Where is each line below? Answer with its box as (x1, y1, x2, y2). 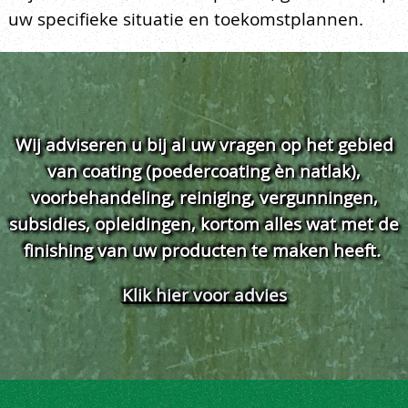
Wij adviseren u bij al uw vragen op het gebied (15, 133, 393, 158)
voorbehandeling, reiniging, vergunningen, (30, 186, 378, 210)
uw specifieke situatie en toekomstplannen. (8, 6, 363, 30)
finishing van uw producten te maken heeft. (23, 239, 385, 263)
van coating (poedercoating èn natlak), (47, 159, 361, 184)
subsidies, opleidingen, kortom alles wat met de (9, 212, 399, 237)
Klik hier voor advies (121, 282, 287, 307)
